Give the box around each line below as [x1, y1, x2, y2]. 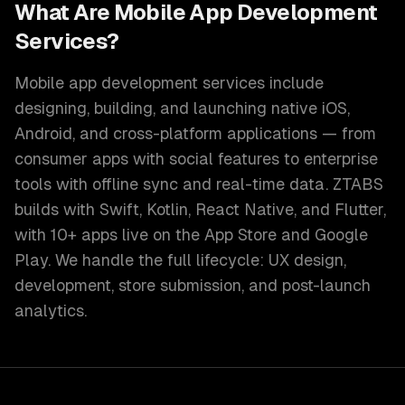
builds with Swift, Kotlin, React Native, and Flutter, [14, 200, 386, 219]
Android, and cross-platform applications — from [14, 124, 376, 143]
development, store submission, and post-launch [14, 276, 371, 295]
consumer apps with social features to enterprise [14, 149, 378, 168]
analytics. [14, 301, 87, 320]
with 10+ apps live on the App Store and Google [14, 225, 368, 244]
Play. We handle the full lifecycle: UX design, [14, 250, 346, 269]
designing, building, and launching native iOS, [14, 99, 350, 118]
